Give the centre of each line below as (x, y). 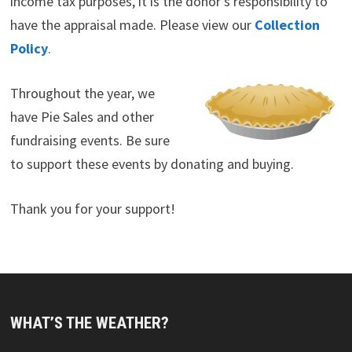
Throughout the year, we (82, 93)
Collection (287, 24)
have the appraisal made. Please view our (132, 24)
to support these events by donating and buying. (152, 163)
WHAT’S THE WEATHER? (89, 323)
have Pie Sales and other (82, 116)
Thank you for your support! (92, 208)
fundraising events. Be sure (90, 140)
